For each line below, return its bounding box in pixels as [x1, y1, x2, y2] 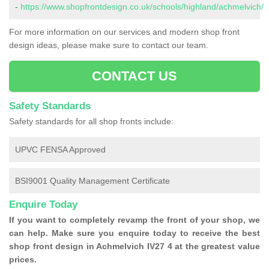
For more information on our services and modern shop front [9, 27, 240, 37]
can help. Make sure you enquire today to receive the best [9, 228, 260, 238]
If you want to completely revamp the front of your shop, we [9, 215, 260, 225]
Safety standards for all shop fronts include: [9, 116, 174, 127]
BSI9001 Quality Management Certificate [15, 176, 170, 186]
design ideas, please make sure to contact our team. [9, 40, 208, 50]
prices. [9, 255, 37, 265]
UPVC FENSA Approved [15, 145, 106, 155]
